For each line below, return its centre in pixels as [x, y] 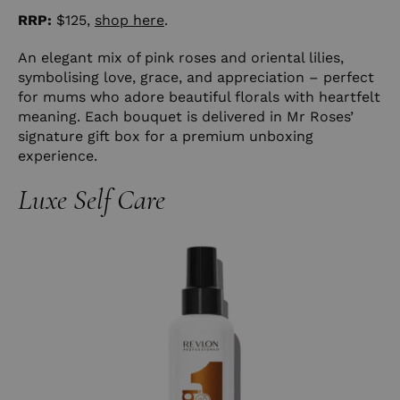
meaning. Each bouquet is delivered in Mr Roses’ [186, 116]
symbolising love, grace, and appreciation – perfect [196, 77]
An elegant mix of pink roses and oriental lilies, [181, 57]
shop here [129, 20]
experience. [58, 155]
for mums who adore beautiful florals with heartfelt [199, 96]
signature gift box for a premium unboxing [166, 136]
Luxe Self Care [92, 199]
